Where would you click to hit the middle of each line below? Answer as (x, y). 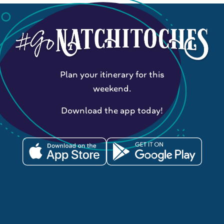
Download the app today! (112, 111)
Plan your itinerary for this (112, 75)
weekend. (112, 89)
